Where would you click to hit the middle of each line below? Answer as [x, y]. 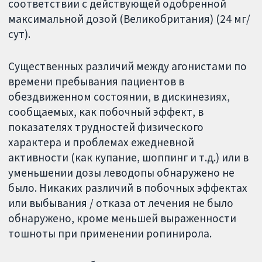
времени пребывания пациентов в [96, 81]
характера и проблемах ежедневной [101, 142]
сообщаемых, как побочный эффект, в [106, 111]
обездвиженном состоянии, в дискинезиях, [119, 96]
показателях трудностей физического [106, 127]
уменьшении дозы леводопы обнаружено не [122, 172]
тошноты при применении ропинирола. [110, 233]
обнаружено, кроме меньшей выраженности [123, 218]
